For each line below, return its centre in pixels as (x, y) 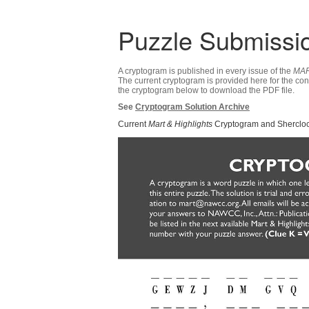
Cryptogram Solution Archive (192, 107)
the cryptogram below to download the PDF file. (206, 90)
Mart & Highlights (180, 124)
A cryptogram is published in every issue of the (206, 71)
